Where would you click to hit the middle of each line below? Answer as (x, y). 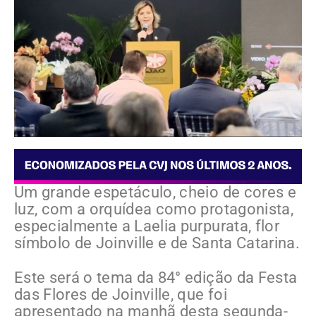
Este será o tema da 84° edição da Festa (156, 278)
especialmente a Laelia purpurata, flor (147, 226)
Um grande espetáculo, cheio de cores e (155, 193)
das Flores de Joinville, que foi (121, 295)
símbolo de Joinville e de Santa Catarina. (157, 243)
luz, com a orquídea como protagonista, (154, 209)
